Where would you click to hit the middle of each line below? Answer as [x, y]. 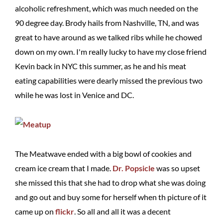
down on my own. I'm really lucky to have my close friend [111, 52]
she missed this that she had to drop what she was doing [110, 182]
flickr [65, 211]
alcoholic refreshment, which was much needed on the [107, 8]
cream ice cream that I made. [64, 168]
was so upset [177, 168]
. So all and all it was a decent [122, 211]
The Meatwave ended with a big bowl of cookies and [103, 154]
